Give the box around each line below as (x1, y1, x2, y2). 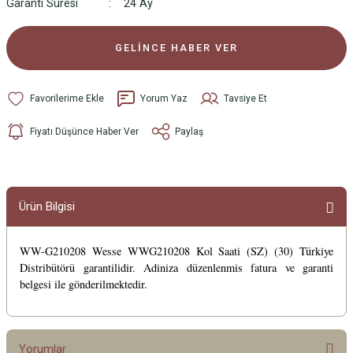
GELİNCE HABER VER (115, 42, 238, 54)
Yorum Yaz (140, 92, 188, 104)
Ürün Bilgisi (19, 199, 75, 214)
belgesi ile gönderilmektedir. (20, 277, 147, 292)
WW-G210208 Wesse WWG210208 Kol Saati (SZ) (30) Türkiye (20, 243, 333, 258)
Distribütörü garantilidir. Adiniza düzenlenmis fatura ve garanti (20, 260, 333, 275)
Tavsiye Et (224, 92, 267, 104)
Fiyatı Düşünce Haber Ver (30, 125, 139, 137)
